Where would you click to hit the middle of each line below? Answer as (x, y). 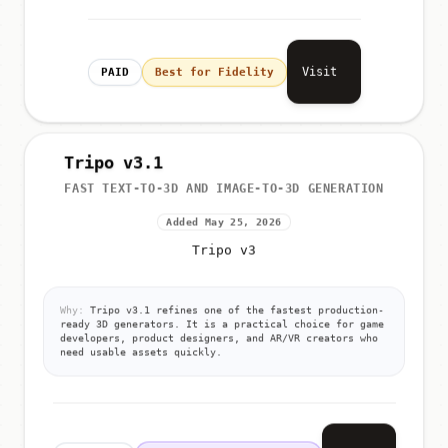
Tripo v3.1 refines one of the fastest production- (234, 314)
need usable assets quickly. (141, 356)
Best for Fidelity (214, 65)
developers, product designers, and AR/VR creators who (219, 342)
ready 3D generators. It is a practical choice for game (222, 328)
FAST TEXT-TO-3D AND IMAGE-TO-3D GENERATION (224, 192)
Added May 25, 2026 (224, 226)
